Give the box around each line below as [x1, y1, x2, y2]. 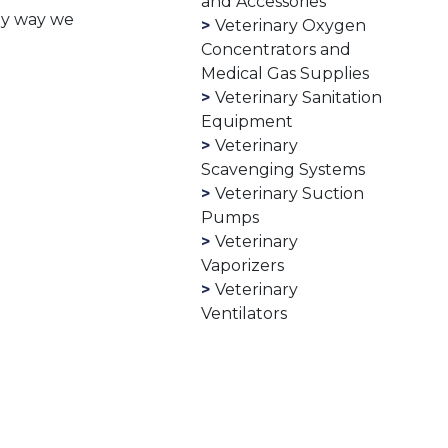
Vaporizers [201, 255, 285, 275]
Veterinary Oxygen [215, 15, 367, 35]
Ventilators [201, 303, 288, 323]
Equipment [201, 111, 294, 131]
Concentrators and [201, 39, 352, 59]
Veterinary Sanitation [215, 87, 383, 107]
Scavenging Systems [201, 159, 366, 179]
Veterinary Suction [215, 183, 365, 203]
